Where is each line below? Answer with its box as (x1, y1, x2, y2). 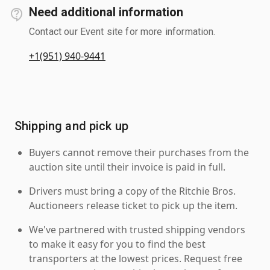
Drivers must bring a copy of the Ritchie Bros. (29, 184, 236, 198)
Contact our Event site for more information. (29, 25, 216, 37)
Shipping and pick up (14, 118, 128, 133)
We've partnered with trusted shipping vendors (29, 222, 245, 236)
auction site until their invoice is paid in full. (29, 160, 225, 174)
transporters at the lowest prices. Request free (29, 251, 242, 265)
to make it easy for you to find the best (29, 237, 206, 251)
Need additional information (29, 4, 183, 19)
